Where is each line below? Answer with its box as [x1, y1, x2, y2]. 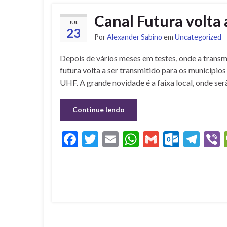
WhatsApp [139, 129, 214, 149]
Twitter [98, 129, 151, 149]
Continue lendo [72, 105, 125, 115]
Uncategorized [175, 32, 221, 42]
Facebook [78, 129, 145, 149]
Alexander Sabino [107, 32, 162, 42]
